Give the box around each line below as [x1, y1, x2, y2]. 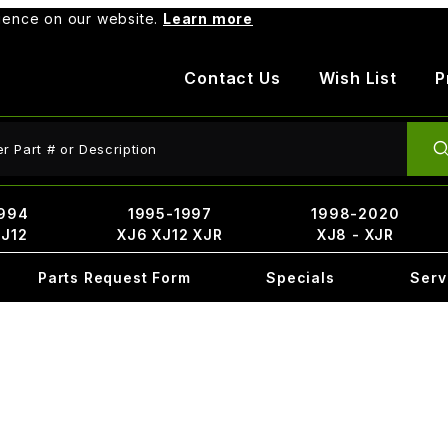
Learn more [163, 10, 253, 27]
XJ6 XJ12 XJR [117, 226, 223, 243]
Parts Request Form [37, 269, 191, 286]
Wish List [318, 68, 397, 88]
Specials [266, 269, 335, 286]
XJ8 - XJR [316, 226, 394, 243]
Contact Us [184, 68, 281, 88]
